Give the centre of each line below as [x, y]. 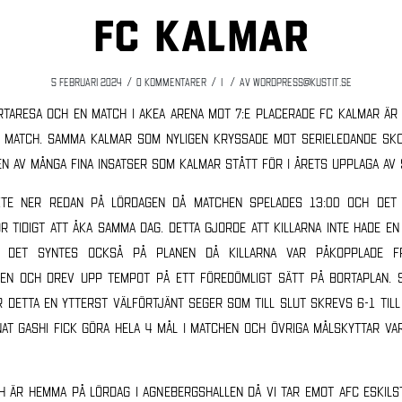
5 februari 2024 [86, 81]
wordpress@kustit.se [302, 81]
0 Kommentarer [171, 81]
